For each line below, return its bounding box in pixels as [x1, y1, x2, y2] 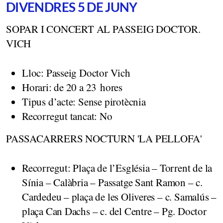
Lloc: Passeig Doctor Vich [22, 65, 130, 80]
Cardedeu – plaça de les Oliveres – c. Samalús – [22, 189, 217, 204]
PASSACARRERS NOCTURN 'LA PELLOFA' [6, 131, 203, 145]
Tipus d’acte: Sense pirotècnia [22, 94, 146, 109]
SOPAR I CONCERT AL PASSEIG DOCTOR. [6, 21, 201, 36]
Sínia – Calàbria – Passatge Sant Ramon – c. [22, 175, 203, 189]
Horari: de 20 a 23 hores [22, 80, 122, 94]
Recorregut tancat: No [22, 109, 112, 123]
